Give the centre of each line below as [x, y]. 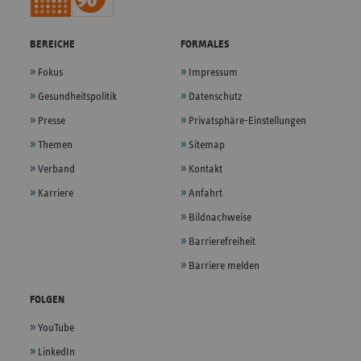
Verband [57, 169]
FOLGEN [48, 299]
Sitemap [207, 145]
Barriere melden [224, 266]
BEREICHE [53, 44]
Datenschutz [215, 96]
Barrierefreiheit [222, 241]
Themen [56, 145]
